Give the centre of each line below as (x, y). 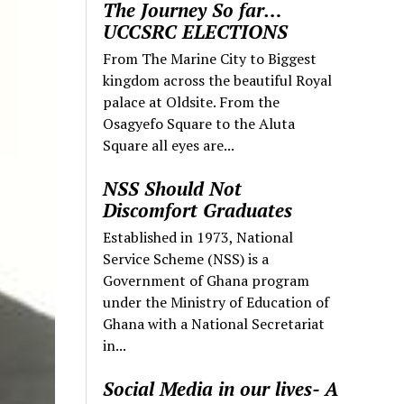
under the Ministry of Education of (216, 302)
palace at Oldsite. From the (192, 101)
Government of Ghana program (207, 280)
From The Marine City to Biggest (210, 58)
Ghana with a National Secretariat (214, 323)
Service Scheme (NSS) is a (186, 258)
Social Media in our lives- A (221, 388)
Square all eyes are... (169, 145)
